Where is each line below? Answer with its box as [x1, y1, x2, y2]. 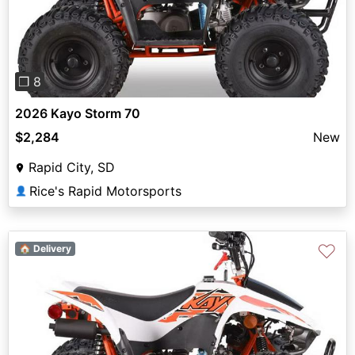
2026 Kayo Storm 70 [15, 105, 140, 121]
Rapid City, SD [29, 158, 115, 175]
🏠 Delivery [18, 242, 71, 254]
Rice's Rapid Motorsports [29, 182, 181, 199]
